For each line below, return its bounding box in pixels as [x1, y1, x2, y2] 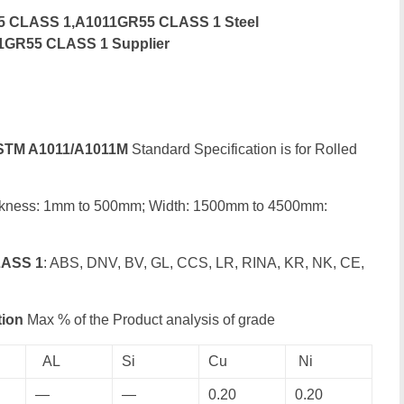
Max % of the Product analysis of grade [23, 312, 275, 327]
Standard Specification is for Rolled [132, 142, 357, 157]
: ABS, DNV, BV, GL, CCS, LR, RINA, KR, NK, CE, [43, 255, 364, 271]
